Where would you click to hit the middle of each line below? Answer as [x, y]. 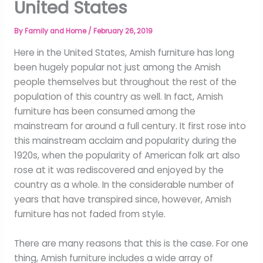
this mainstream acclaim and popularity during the [125, 141]
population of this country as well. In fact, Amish [118, 97]
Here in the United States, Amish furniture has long [124, 53]
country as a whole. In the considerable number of [124, 185]
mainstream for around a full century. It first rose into [130, 126]
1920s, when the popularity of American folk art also [127, 156]
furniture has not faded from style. [90, 214]
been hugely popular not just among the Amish [117, 68]
